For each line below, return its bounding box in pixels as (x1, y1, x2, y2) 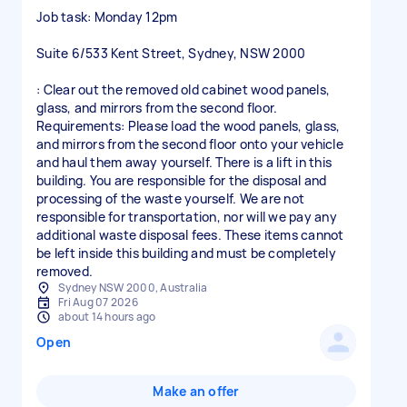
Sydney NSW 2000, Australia (58, 280, 208, 295)
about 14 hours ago (58, 309, 156, 324)
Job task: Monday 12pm (36, 8, 178, 25)
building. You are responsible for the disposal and (36, 172, 327, 189)
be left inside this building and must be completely (36, 244, 336, 262)
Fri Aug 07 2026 (58, 294, 138, 310)
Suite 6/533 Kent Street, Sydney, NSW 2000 (36, 45, 306, 62)
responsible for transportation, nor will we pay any (36, 208, 337, 225)
